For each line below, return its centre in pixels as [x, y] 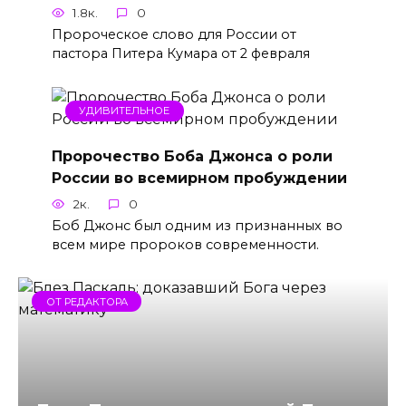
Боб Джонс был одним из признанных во [197, 225]
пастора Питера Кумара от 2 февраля [180, 54]
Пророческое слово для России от [174, 35]
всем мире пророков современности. [185, 244]
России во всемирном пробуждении [199, 178]
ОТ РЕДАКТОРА [87, 301]
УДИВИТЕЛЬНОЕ [125, 111]
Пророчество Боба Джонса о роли [192, 156]
